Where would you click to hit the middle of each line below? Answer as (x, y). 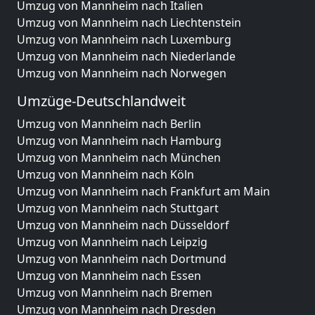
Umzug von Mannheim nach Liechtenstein (129, 22)
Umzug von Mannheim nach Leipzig (112, 242)
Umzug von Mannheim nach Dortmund (122, 259)
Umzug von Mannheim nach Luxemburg (124, 39)
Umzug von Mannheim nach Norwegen (122, 73)
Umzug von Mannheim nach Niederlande (126, 56)
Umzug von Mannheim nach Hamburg (119, 141)
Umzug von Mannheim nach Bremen (115, 292)
